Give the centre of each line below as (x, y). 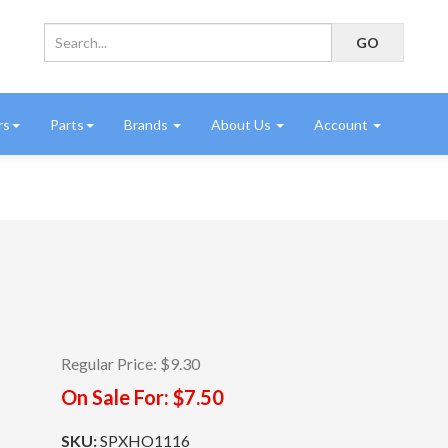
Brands (147, 124)
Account (342, 124)
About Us (242, 124)
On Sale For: (114, 397)
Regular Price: (108, 363)
